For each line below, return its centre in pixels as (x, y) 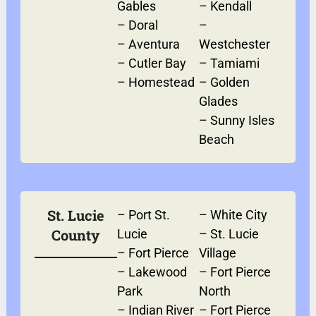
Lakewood (157, 272)
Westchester (235, 44)
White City (239, 214)
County (75, 235)
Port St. (149, 214)
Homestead (161, 82)
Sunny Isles (243, 120)
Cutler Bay (157, 63)
